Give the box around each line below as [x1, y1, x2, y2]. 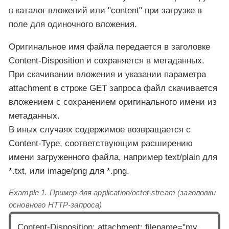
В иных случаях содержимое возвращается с [9, 124, 191, 134]
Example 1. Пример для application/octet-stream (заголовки [9, 188, 216, 197]
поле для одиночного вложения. [9, 19, 137, 29]
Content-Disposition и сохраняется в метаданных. [9, 55, 204, 65]
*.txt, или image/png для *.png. [9, 166, 129, 176]
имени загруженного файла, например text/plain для [9, 152, 217, 162]
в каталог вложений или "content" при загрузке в [9, 5, 202, 15]
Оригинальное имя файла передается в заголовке [9, 41, 210, 52]
